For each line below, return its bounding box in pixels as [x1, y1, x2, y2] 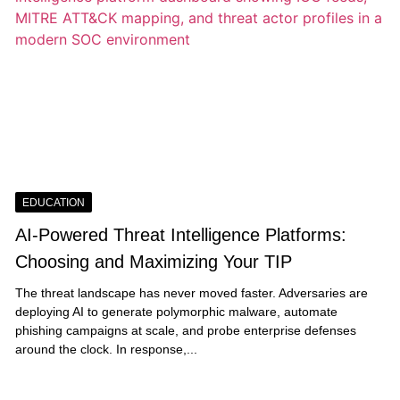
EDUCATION [21, 196, 85, 209]
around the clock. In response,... [14, 341, 197, 356]
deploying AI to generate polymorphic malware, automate [14, 304, 337, 319]
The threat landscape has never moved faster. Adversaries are [14, 285, 368, 300]
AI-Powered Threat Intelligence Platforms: [14, 224, 346, 245]
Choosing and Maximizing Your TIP [14, 251, 292, 271]
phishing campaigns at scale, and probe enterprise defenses [14, 322, 356, 337]
